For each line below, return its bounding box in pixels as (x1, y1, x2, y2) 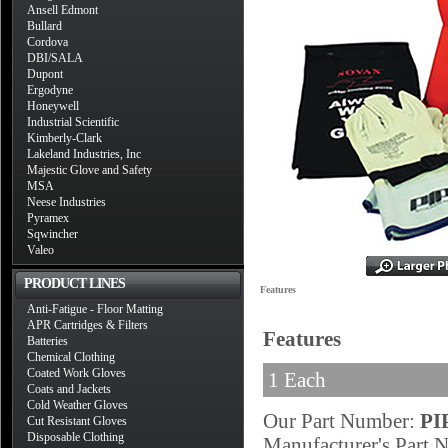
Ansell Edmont (27, 3, 98, 17)
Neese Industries (27, 195, 106, 209)
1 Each (268, 368, 326, 391)
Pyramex (27, 211, 69, 225)
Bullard (27, 19, 62, 33)
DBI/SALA (27, 51, 83, 65)
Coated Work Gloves (27, 366, 126, 380)
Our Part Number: (263, 409, 420, 432)
